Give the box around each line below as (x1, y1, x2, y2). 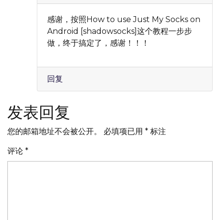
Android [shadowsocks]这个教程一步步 (47, 26, 192, 36)
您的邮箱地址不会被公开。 (7, 126, 102, 136)
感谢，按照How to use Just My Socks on (47, 14, 200, 24)
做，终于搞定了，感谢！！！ (47, 38, 149, 48)
